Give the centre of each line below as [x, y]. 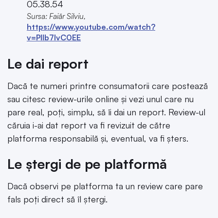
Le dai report [48, 63]
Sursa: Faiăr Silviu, [56, 16]
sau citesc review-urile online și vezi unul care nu [100, 99]
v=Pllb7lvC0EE [54, 37]
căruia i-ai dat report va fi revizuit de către [89, 125]
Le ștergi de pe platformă [87, 164]
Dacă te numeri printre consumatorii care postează [108, 85]
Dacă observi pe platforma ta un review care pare [105, 186]
